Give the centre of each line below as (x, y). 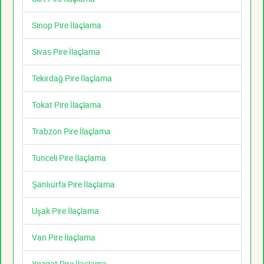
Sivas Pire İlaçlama (66, 52)
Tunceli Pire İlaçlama (69, 158)
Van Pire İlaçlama (64, 237)
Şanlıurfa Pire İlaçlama (73, 184)
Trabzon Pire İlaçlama (71, 131)
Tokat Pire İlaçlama (67, 105)
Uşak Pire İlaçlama (65, 211)
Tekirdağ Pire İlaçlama (72, 78)
